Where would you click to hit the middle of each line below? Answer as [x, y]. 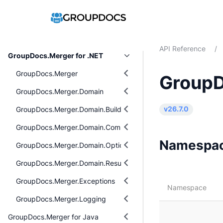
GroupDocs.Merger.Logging [61, 199]
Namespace [187, 187]
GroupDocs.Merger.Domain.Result [71, 163]
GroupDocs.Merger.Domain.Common [75, 127]
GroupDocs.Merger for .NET [56, 56]
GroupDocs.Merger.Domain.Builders [74, 109]
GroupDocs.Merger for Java [53, 217]
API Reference [182, 49]
